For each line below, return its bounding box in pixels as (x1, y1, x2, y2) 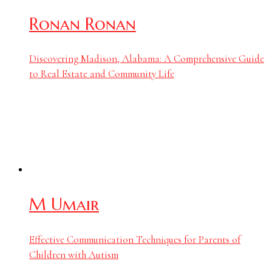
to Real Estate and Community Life (29, 67, 174, 81)
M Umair (29, 194, 99, 215)
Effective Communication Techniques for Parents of (29, 233, 240, 246)
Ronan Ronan (29, 13, 136, 35)
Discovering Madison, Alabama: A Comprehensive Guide (29, 52, 264, 66)
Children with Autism (29, 248, 118, 261)
